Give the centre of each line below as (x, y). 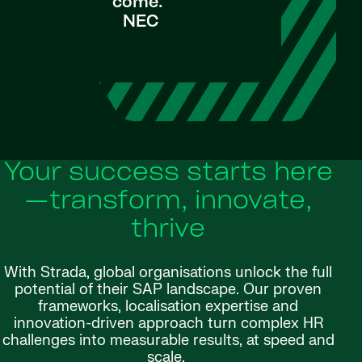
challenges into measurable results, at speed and (168, 340)
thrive (168, 230)
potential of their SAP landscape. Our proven (168, 289)
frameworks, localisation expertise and (168, 306)
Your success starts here (168, 173)
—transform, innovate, (168, 202)
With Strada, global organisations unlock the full (168, 272)
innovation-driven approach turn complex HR (168, 323)
